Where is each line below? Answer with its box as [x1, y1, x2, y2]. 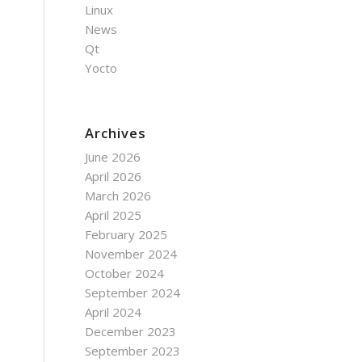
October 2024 [85, 265, 165, 281]
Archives [85, 124, 147, 142]
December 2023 [85, 323, 177, 339]
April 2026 [85, 168, 142, 184]
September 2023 [85, 343, 181, 359]
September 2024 [85, 284, 181, 301]
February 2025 [85, 226, 168, 242]
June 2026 [85, 149, 141, 165]
